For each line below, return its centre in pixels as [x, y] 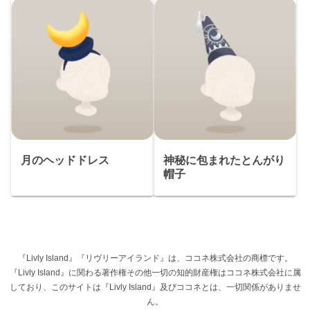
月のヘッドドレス [65, 161]
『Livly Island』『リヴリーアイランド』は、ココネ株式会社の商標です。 [155, 258]
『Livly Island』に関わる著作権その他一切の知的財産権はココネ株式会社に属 [155, 273]
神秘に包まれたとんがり [225, 161]
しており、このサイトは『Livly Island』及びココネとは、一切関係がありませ [155, 288]
